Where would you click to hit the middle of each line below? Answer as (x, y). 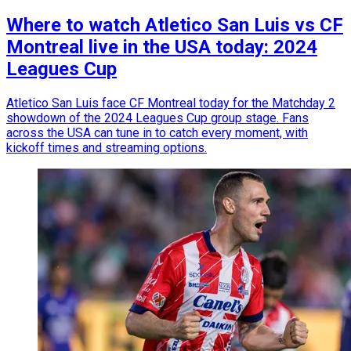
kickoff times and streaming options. (107, 148)
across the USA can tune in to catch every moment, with (157, 133)
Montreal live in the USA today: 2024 (162, 47)
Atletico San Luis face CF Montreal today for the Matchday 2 (171, 103)
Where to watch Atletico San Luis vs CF (175, 25)
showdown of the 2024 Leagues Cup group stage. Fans (157, 118)
